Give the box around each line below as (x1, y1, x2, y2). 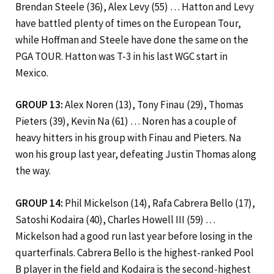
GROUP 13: (15, 98, 65, 112)
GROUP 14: (15, 196, 63, 210)
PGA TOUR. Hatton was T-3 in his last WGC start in (15, 49, 228, 63)
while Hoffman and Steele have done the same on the (15, 32, 248, 46)
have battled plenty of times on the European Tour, (15, 16, 241, 30)
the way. (15, 164, 51, 178)
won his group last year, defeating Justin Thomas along (15, 147, 256, 161)
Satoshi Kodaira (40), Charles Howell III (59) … (15, 212, 215, 226)
